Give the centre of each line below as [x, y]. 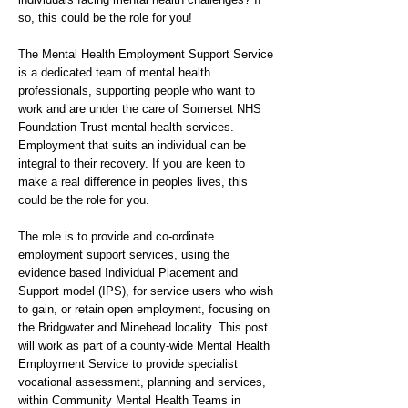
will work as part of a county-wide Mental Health [144, 346]
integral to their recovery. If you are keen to [132, 163]
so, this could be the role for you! [105, 18]
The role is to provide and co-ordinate [116, 236]
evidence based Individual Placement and [128, 273]
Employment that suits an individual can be [132, 145]
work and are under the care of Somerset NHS [140, 109]
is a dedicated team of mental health [114, 72]
